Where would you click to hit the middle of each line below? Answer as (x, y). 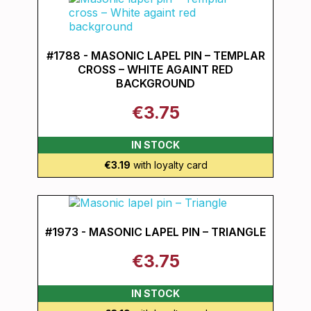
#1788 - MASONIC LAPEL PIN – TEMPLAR (155, 56)
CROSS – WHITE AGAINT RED (155, 69)
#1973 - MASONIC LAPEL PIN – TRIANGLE (155, 232)
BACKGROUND (155, 83)
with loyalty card (169, 165)
